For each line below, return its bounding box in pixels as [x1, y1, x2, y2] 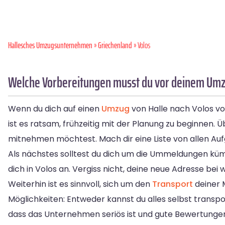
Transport [152, 178, 193, 190]
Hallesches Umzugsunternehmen [8, 39, 92, 52]
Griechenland [98, 39, 132, 52]
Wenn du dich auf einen [8, 103, 101, 115]
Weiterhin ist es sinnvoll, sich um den [8, 178, 152, 190]
